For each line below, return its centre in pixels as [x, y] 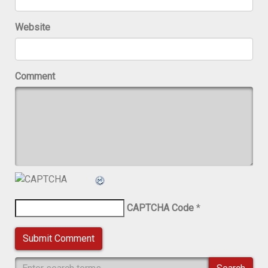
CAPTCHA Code [160, 208]
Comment [35, 76]
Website [33, 27]
